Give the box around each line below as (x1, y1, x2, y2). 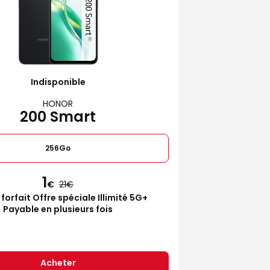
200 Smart (20, 106, 96, 127)
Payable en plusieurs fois (3, 202, 113, 215)
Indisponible (30, 75, 86, 88)
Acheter (40, 256, 76, 269)
